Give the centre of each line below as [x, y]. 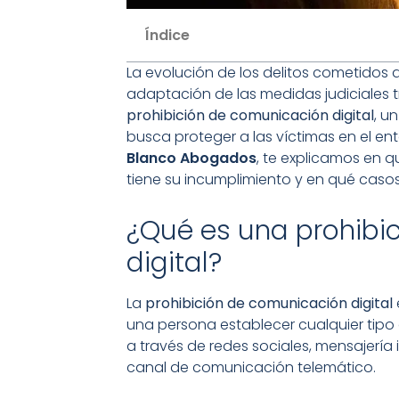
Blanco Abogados [191, 158]
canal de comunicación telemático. [251, 368]
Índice [167, 35]
